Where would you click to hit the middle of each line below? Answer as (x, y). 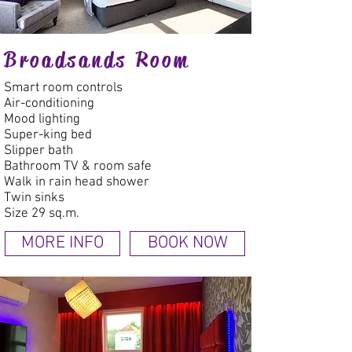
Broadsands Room (97, 60)
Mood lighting (42, 119)
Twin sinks (34, 198)
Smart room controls (63, 88)
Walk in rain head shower (77, 182)
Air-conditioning (49, 104)
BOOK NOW (187, 244)
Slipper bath (38, 151)
